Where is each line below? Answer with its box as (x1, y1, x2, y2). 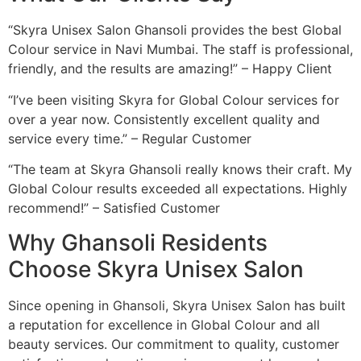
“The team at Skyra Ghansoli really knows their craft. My (8, 161, 352, 178)
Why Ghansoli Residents (8, 228, 268, 256)
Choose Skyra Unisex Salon (8, 255, 304, 283)
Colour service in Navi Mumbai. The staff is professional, (8, 41, 353, 58)
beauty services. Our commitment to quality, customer (8, 335, 339, 352)
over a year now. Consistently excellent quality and (8, 110, 320, 127)
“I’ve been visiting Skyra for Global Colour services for (8, 91, 339, 108)
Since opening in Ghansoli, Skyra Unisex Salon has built (8, 297, 346, 313)
